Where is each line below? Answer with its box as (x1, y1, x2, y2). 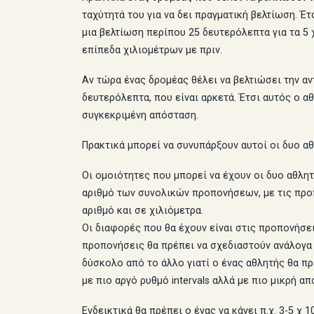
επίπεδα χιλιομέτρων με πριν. (82, 44, 222, 57)
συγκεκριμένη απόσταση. (82, 109, 198, 122)
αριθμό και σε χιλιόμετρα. (82, 205, 203, 217)
